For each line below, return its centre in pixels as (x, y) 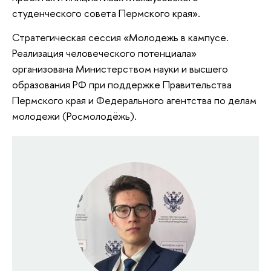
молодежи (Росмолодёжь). (74, 116)
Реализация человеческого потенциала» (104, 53)
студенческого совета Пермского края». (106, 13)
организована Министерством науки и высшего (120, 68)
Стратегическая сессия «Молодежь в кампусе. (120, 37)
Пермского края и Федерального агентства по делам (134, 100)
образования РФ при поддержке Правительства (122, 84)
